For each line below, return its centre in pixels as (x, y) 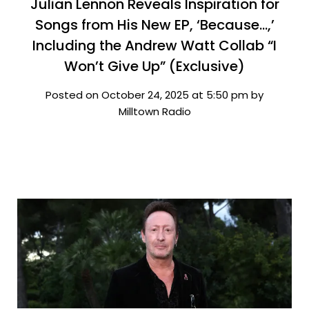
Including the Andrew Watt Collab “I (154, 46)
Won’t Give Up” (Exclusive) (154, 66)
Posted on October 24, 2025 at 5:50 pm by (154, 95)
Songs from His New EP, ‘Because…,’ (154, 25)
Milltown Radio (154, 111)
